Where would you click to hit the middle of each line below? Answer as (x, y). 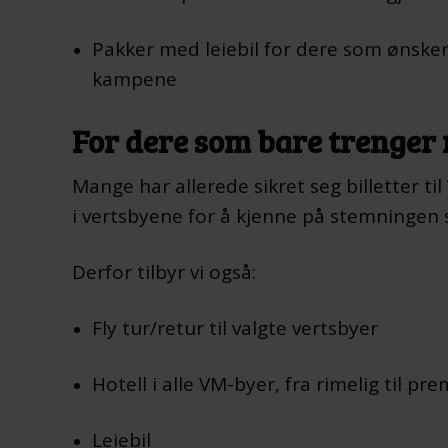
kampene (134, 79)
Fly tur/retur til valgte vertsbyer (235, 328)
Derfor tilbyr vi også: (164, 272)
